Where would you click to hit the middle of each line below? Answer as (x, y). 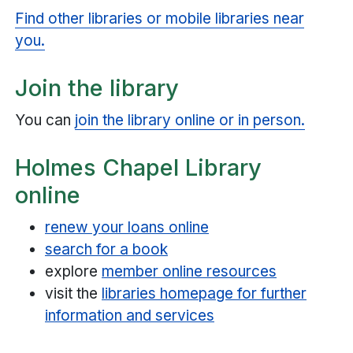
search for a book (106, 249)
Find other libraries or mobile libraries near (160, 18)
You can (45, 120)
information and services (130, 315)
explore (73, 271)
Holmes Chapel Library (138, 168)
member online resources (189, 271)
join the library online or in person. (190, 120)
